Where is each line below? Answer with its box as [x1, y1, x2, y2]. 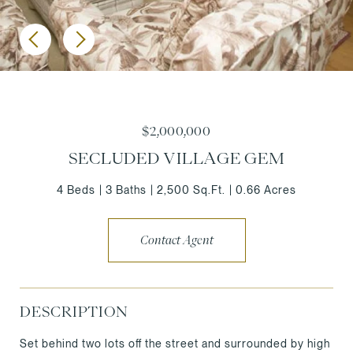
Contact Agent [139, 234, 214, 246]
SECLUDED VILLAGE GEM [68, 150, 285, 165]
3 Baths [106, 184, 147, 196]
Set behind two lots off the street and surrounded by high [20, 336, 330, 350]
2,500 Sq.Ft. [157, 184, 225, 196]
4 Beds [57, 184, 95, 196]
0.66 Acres [236, 184, 296, 196]
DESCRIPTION [20, 303, 128, 318]
